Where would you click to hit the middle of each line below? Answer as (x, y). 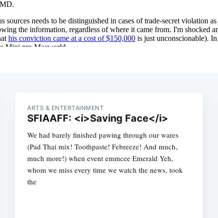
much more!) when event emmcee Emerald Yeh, (100, 158)
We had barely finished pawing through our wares (103, 135)
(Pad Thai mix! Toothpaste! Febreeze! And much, (103, 146)
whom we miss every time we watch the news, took (105, 170)
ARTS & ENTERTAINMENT (66, 108)
